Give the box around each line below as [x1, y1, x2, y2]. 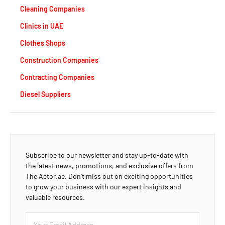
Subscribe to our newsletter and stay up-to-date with [26, 151, 188, 160]
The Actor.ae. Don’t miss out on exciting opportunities [26, 172, 193, 181]
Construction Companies [20, 55, 98, 64]
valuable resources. [26, 193, 85, 202]
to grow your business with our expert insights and [26, 182, 181, 191]
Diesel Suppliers [20, 89, 71, 98]
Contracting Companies [20, 72, 94, 81]
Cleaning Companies [20, 4, 85, 13]
